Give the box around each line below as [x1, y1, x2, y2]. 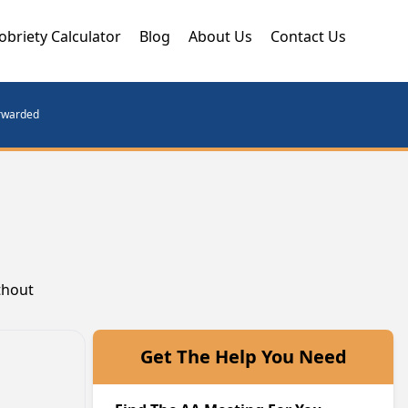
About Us [189, 26, 252, 46]
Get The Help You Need [139, 344, 347, 369]
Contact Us [270, 26, 346, 46]
